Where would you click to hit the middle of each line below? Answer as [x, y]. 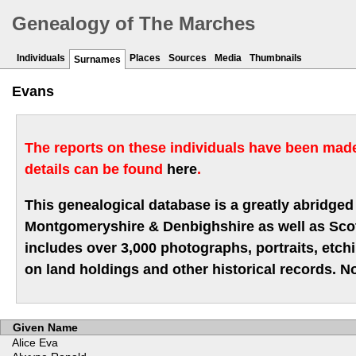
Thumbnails [276, 58]
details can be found [96, 170]
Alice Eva [35, 343]
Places [145, 58]
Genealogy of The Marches [133, 24]
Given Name [45, 328]
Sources [188, 58]
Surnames [97, 60]
